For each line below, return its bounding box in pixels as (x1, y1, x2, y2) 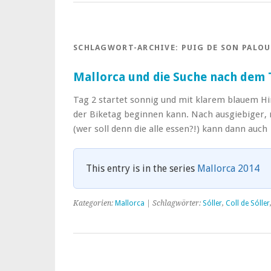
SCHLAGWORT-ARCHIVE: (73, 43, 181, 52)
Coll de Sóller (226, 199, 270, 207)
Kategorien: (73, 199, 115, 207)
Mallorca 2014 (197, 163, 260, 174)
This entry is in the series (86, 163, 197, 174)
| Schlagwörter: (145, 199, 203, 207)
